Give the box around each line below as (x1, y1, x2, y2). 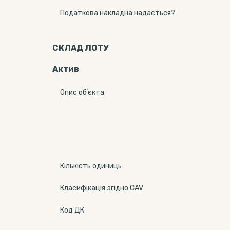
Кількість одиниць (60, 162, 122, 170)
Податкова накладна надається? (60, 9, 175, 17)
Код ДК (60, 206, 84, 215)
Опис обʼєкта (60, 88, 104, 97)
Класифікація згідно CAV (60, 184, 143, 193)
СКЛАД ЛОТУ (52, 43, 108, 53)
